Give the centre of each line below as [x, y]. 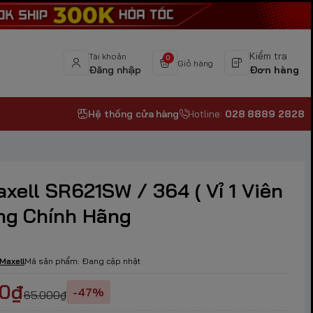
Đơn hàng [274, 70]
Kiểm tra [268, 56]
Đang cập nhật [111, 261]
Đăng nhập [115, 70]
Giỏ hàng [195, 64]
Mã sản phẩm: [52, 261]
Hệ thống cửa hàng [134, 114]
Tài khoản [108, 57]
